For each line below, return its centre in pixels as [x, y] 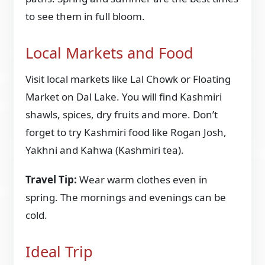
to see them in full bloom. [85, 16]
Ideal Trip [59, 252]
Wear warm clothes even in [144, 180]
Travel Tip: [53, 180]
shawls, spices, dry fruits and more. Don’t [122, 115]
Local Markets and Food [110, 53]
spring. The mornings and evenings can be [126, 198]
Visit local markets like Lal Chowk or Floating [128, 79]
